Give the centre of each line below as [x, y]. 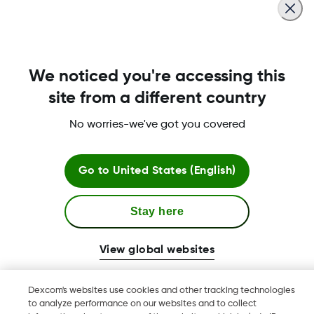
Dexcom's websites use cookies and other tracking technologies [162, 291]
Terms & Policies [72, 146]
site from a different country [157, 98]
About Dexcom [64, 79]
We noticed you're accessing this [157, 76]
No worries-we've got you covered [157, 124]
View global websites [157, 250]
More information [73, 213]
